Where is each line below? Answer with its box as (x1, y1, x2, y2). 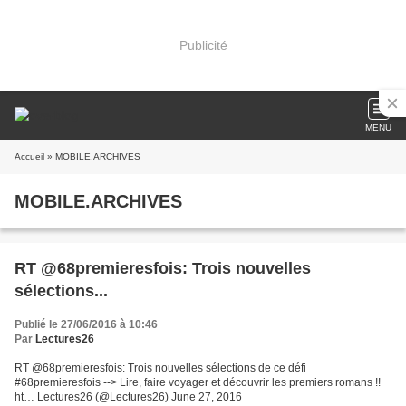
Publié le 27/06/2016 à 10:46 (14, 318, 158, 331)
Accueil (14, 151, 44, 161)
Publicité (179, 37, 227, 53)
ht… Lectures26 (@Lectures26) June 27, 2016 (14, 391, 242, 403)
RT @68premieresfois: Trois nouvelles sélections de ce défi (14, 362, 306, 374)
